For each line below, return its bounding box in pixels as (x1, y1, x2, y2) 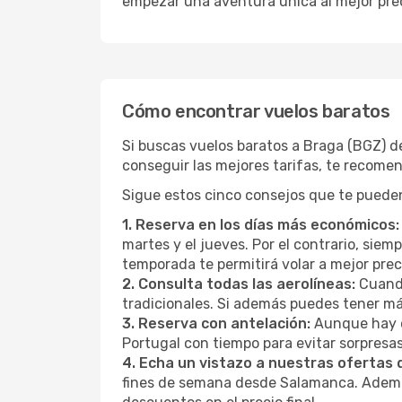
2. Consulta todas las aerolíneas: (122, 275, 355, 293)
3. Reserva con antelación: (122, 315, 310, 332)
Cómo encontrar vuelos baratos (122, 100, 390, 122)
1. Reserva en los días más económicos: (122, 216, 399, 233)
